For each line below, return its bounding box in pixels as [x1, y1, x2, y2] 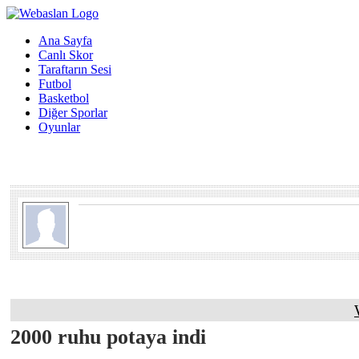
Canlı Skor [38, 48, 93, 62]
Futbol [38, 77, 71, 91]
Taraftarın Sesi [38, 63, 111, 76]
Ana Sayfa [38, 34, 92, 47]
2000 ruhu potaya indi [10, 325, 206, 349]
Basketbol [38, 91, 89, 105]
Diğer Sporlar [38, 106, 107, 119]
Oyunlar [38, 120, 80, 134]
